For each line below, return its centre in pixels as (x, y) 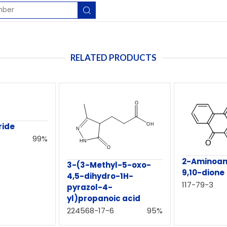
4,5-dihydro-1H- (100, 176)
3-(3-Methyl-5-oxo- (109, 165)
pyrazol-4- (89, 187)
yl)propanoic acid (103, 198)
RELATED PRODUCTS (113, 58)
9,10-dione (203, 173)
